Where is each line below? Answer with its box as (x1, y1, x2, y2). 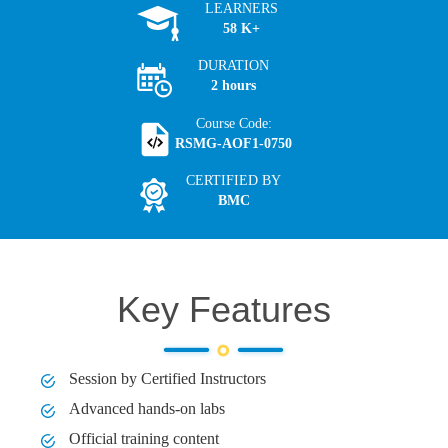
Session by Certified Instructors (65, 370, 267, 388)
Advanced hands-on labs (65, 400, 226, 418)
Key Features (117, 289, 331, 331)
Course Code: (195, 115, 272, 131)
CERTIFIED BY (186, 173, 281, 189)
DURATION (198, 58, 269, 74)
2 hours (211, 78, 256, 94)
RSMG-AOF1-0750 (175, 135, 292, 151)
